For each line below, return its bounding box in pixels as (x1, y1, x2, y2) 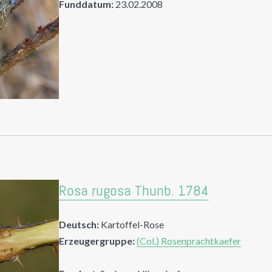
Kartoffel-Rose (101, 218, 165, 230)
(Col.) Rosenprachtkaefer (137, 234, 242, 246)
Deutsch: (59, 218, 101, 230)
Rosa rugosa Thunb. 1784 (59, 180, 209, 200)
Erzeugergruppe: (59, 234, 135, 246)
